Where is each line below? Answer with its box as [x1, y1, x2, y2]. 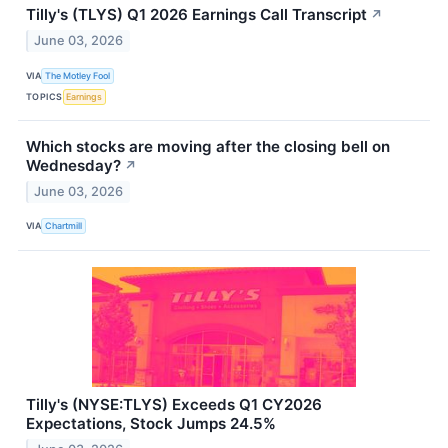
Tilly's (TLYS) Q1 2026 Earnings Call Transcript [26, 5, 367, 25]
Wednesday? [26, 156, 121, 176]
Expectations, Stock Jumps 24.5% [26, 413, 276, 433]
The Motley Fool [45, 69, 111, 81]
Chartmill [45, 220, 83, 232]
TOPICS [26, 90, 63, 102]
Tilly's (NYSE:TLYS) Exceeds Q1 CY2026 [26, 394, 322, 414]
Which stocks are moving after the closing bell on [26, 137, 390, 157]
